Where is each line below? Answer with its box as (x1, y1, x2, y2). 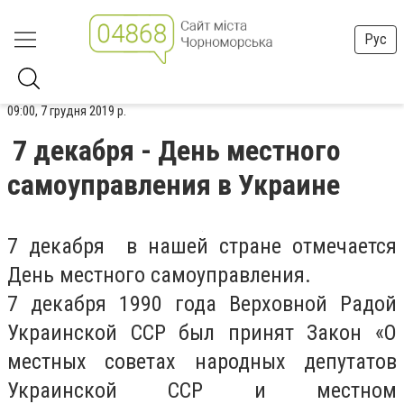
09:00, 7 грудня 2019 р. (7, 103, 126, 119)
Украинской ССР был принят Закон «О (7, 320, 397, 345)
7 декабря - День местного (13, 133, 341, 168)
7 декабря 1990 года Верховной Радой (7, 291, 397, 317)
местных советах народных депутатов (7, 349, 397, 374)
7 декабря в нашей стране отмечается (7, 234, 397, 259)
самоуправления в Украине (7, 168, 340, 202)
